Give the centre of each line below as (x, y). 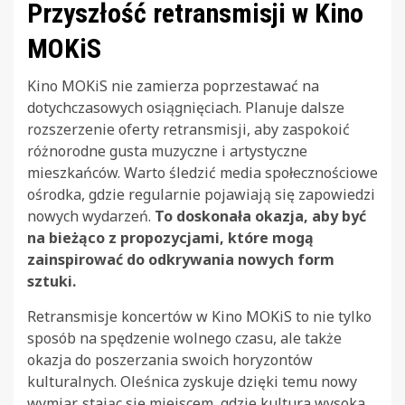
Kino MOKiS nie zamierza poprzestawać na (173, 85)
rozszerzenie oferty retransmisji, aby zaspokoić (188, 129)
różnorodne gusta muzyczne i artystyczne (167, 151)
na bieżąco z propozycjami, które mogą (170, 237)
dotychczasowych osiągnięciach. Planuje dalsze (186, 107)
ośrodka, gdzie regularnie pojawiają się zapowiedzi (201, 194)
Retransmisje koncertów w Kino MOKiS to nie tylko (199, 316)
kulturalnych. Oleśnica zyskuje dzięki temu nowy (192, 381)
